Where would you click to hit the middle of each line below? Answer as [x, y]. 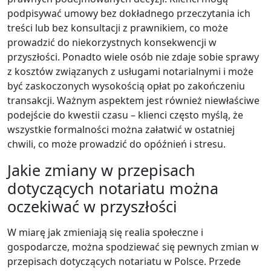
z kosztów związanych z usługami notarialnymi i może [130, 71]
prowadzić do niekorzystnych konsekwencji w [112, 42]
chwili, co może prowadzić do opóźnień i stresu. [116, 144]
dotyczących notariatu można [113, 188]
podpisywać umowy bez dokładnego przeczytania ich [129, 13]
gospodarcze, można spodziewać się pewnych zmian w [133, 247]
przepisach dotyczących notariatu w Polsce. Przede [124, 261]
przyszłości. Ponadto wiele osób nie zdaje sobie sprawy [133, 57]
